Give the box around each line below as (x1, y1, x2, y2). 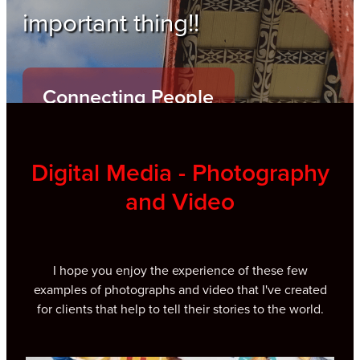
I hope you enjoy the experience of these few (52, 261, 308, 280)
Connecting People (43, 82, 215, 112)
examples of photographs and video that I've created (33, 280, 327, 299)
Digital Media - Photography (31, 155, 329, 190)
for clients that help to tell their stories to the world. (36, 300, 324, 318)
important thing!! (22, 4, 200, 40)
